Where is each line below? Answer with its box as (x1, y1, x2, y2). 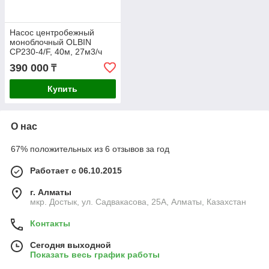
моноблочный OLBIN (10, 37, 91, 47)
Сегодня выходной (30, 240, 111, 250)
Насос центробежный (10, 28, 94, 38)
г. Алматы (30, 187, 71, 198)
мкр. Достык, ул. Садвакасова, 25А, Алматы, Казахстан (30, 197, 246, 207)
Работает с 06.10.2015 (30, 166, 122, 176)
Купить (47, 84, 78, 94)
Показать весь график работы (30, 250, 160, 260)
